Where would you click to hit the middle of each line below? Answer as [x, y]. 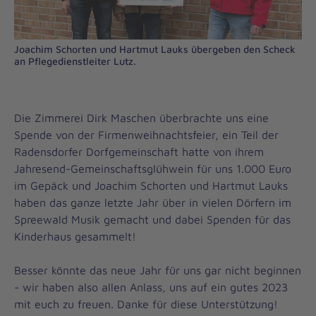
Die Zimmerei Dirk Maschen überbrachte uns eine [141, 118]
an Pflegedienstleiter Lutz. [75, 61]
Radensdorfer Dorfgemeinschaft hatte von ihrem [139, 152]
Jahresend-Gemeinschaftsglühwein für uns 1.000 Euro [153, 169]
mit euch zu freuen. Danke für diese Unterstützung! [146, 304]
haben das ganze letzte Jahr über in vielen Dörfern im [153, 202]
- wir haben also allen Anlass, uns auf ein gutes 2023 [151, 287]
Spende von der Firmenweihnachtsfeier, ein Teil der [146, 135]
